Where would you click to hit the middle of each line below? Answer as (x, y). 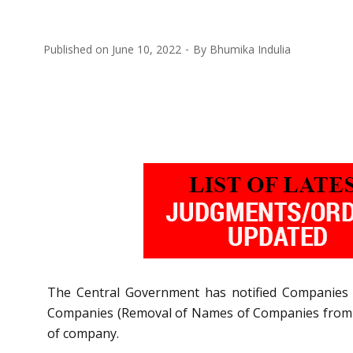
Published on (78, 49)
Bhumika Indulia (250, 49)
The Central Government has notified (165, 292)
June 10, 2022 (147, 49)
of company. (83, 333)
